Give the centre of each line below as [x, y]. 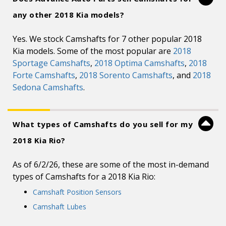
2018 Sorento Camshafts [126, 75]
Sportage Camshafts [51, 63]
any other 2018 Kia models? [68, 15]
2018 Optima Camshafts [139, 63]
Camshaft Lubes [60, 207]
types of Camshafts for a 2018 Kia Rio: [84, 177]
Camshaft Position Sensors [77, 192]
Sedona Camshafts [48, 87]
